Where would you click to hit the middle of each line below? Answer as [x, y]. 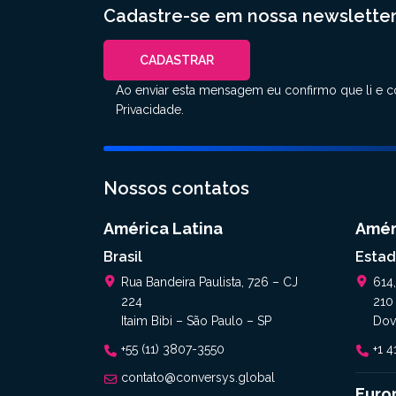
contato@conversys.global [198, 377]
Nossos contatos [176, 188]
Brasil [123, 257]
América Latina [163, 228]
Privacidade [148, 110]
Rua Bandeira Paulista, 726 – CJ [209, 282]
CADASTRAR [177, 60]
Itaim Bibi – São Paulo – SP [196, 321]
